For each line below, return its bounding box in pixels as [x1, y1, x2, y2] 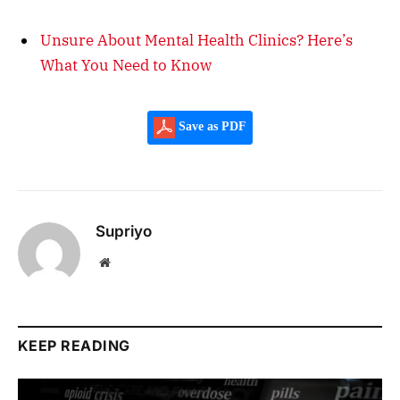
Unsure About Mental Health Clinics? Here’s [40, 30, 353, 51]
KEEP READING [18, 336, 130, 354]
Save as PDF [175, 120, 246, 134]
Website [109, 254, 149, 268]
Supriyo [96, 221, 152, 240]
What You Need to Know [40, 55, 212, 76]
